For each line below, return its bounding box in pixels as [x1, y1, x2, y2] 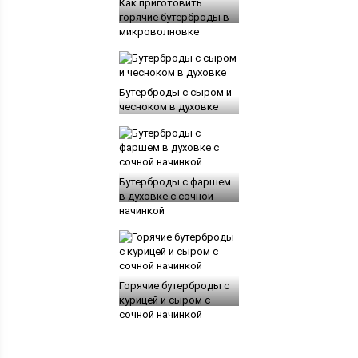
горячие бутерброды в [118, 11, 229, 24]
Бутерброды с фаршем [118, 176, 231, 189]
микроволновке [118, 26, 199, 38]
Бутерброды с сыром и [118, 86, 232, 99]
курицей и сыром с [118, 294, 210, 307]
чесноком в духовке [118, 101, 218, 113]
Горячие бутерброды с [118, 280, 229, 292]
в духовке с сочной [118, 190, 213, 203]
